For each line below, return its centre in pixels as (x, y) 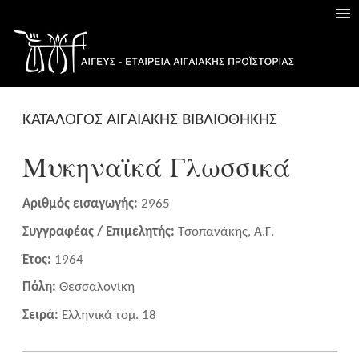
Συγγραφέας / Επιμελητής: (100, 232)
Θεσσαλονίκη (97, 288)
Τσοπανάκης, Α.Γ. (226, 232)
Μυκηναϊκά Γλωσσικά (156, 167)
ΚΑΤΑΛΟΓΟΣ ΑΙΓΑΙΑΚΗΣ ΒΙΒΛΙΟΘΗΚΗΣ (149, 119)
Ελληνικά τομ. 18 (109, 315)
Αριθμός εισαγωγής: (81, 204)
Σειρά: (42, 315)
